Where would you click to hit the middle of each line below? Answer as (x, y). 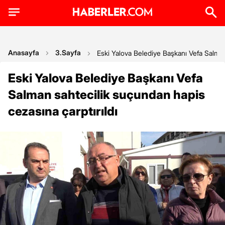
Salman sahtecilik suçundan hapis (106, 95)
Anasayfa (24, 52)
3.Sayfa (68, 52)
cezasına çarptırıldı (63, 111)
